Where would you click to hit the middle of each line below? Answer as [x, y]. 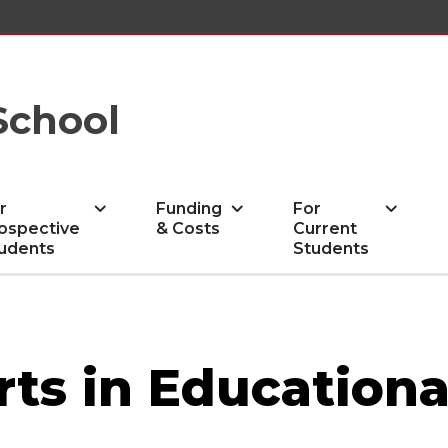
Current [324, 228]
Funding [188, 208]
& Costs [187, 228]
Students [330, 248]
